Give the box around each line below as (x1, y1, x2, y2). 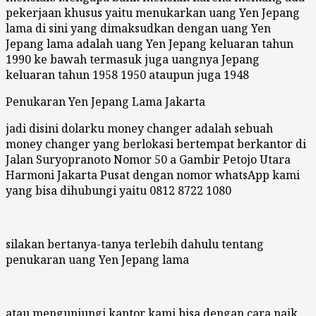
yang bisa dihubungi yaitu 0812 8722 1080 (6, 182, 231, 198)
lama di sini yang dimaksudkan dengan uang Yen (6, 20, 271, 36)
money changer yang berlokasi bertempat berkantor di (6, 135, 306, 152)
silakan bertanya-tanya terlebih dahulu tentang (6, 236, 264, 252)
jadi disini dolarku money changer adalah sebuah (6, 120, 273, 136)
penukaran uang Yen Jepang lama (6, 251, 189, 267)
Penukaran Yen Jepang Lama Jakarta (6, 93, 205, 109)
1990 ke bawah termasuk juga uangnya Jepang (6, 51, 260, 67)
